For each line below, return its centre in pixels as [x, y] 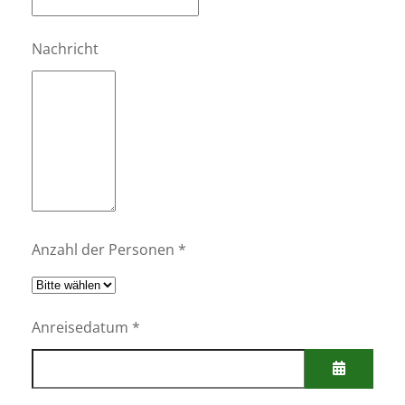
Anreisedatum [80, 327]
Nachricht [65, 48]
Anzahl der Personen [103, 249]
